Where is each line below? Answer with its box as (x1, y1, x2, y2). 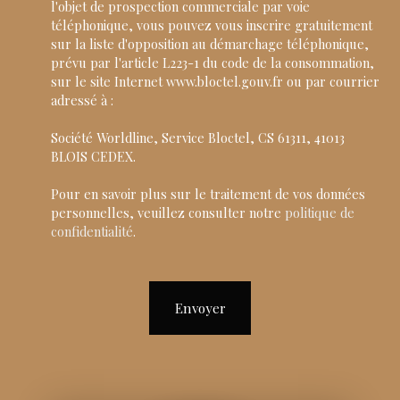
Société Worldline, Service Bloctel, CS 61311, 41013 (51, 129, 345, 146)
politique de (285, 204, 354, 221)
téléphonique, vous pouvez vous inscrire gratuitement (51, 16, 372, 34)
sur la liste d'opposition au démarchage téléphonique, (51, 35, 369, 53)
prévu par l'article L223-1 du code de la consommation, (51, 54, 374, 71)
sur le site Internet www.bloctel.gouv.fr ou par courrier (51, 72, 379, 90)
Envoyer (174, 299, 226, 317)
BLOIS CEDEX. (51, 147, 136, 165)
